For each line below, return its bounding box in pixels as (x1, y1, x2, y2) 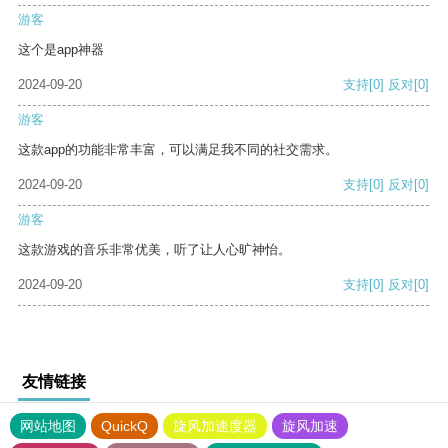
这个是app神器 (18, 42, 104, 58)
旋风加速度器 (173, 418, 257, 435)
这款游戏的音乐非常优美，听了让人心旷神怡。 (18, 242, 291, 258)
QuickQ (101, 418, 148, 435)
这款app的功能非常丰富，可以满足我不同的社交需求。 (18, 142, 338, 158)
